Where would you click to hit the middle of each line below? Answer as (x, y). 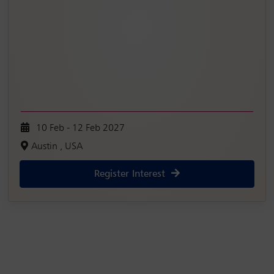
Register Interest (130, 174)
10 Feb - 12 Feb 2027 (80, 129)
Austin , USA (57, 147)
